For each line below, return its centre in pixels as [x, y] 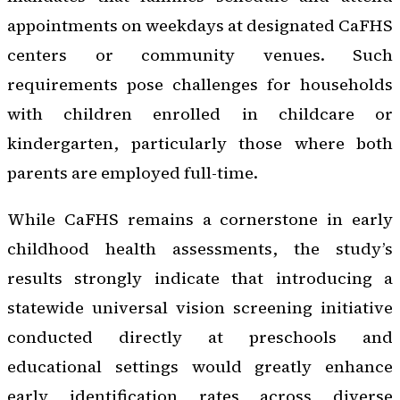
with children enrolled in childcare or [200, 114]
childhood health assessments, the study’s [200, 248]
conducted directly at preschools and [200, 337]
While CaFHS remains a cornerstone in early [200, 219]
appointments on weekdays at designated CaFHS [200, 26]
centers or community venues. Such [200, 55]
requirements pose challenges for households [200, 85]
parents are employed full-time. [133, 173]
